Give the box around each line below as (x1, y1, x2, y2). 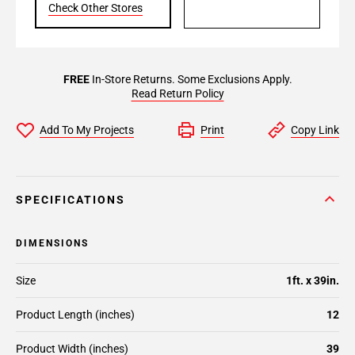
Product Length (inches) (16, 308, 135, 321)
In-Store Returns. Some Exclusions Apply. (89, 73, 292, 86)
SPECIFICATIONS (16, 193, 125, 206)
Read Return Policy (131, 87, 224, 100)
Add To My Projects (40, 124, 134, 136)
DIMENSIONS (16, 238, 89, 249)
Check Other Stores (48, 2, 143, 14)
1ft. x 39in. (286, 274, 339, 287)
